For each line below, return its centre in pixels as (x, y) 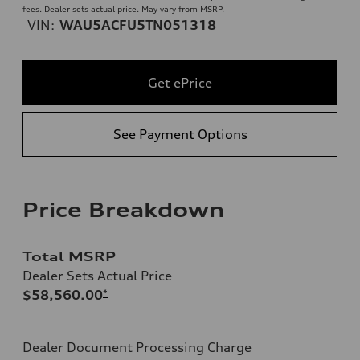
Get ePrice (180, 82)
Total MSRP (69, 256)
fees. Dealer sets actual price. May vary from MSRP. (123, 8)
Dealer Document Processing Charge (137, 347)
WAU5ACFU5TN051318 (138, 25)
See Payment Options (180, 134)
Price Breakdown (123, 209)
